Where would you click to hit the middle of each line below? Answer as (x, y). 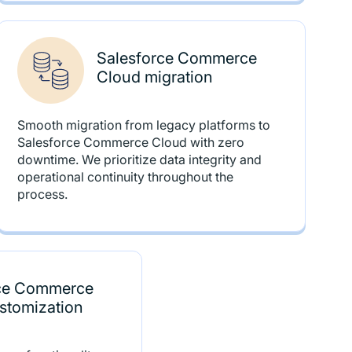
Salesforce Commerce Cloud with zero (131, 142)
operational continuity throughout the (126, 177)
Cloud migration (155, 77)
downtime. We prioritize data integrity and (140, 159)
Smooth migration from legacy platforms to (144, 125)
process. (43, 194)
